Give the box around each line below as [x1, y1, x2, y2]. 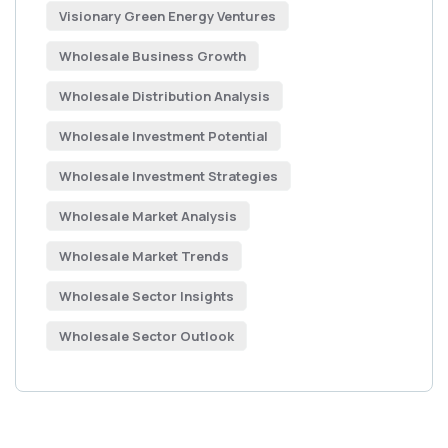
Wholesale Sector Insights [59, 287, 234, 305]
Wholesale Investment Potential [59, 127, 268, 145]
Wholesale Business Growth [59, 47, 246, 65]
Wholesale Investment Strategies [59, 167, 278, 185]
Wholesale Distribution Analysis [59, 87, 270, 105]
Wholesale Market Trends [59, 247, 229, 265]
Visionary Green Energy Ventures [59, 7, 276, 25]
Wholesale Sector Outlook [59, 327, 234, 345]
